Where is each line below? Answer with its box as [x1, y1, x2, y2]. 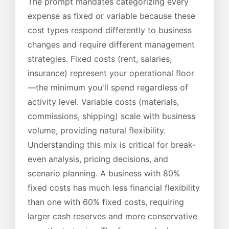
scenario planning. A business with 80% [28, 168, 180, 178]
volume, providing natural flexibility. [28, 125, 166, 135]
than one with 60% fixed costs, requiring [28, 196, 184, 207]
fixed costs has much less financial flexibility [28, 182, 200, 193]
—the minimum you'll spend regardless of [28, 82, 188, 93]
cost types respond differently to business [28, 25, 192, 35]
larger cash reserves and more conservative [28, 211, 197, 221]
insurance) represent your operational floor [28, 67, 194, 78]
